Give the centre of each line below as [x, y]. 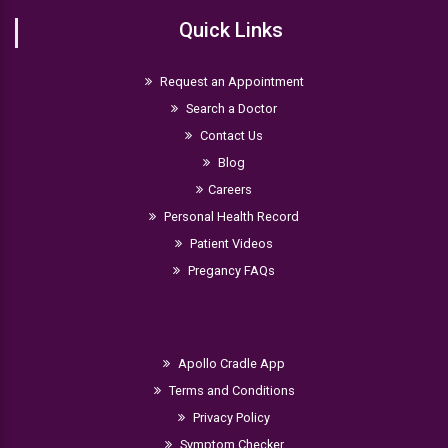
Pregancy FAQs [230, 270]
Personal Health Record [230, 216]
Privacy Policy [230, 417]
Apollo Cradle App [230, 363]
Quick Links [230, 30]
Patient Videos [230, 243]
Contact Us [230, 135]
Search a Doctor [230, 108]
